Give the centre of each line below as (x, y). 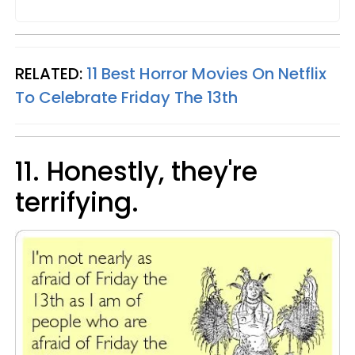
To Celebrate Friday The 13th (126, 98)
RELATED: (51, 74)
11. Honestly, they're (136, 172)
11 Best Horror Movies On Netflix (206, 74)
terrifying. (80, 203)
